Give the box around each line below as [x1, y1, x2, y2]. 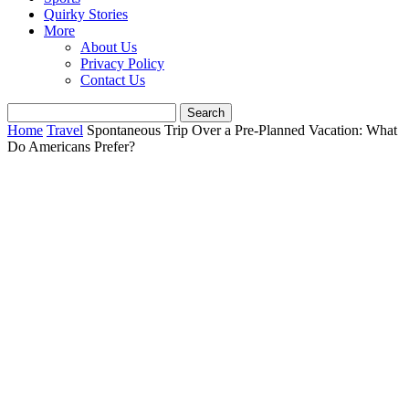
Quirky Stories [44, 6, 128, 22]
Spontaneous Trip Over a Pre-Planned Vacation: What [87, 122, 397, 138]
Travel [47, 122, 83, 138]
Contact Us [80, 72, 145, 88]
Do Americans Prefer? [7, 139, 135, 154]
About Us [80, 39, 137, 55]
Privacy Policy [80, 56, 164, 71]
